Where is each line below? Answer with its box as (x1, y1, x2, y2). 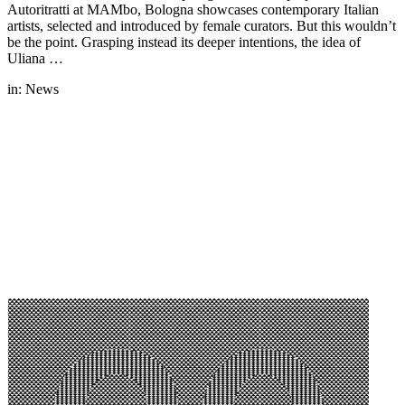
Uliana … (7, 50, 63, 66)
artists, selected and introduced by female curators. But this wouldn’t (7, 17, 396, 33)
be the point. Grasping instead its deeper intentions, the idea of (7, 33, 361, 50)
